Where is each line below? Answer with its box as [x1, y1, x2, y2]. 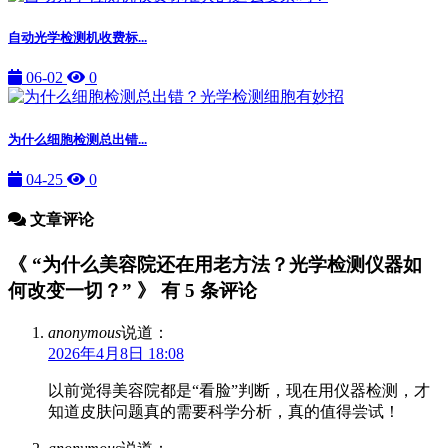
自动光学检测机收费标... [8, 30, 147, 46]
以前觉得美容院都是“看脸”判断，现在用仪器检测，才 [48, 381, 430, 399]
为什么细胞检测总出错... [8, 131, 147, 147]
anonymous [48, 323, 121, 341]
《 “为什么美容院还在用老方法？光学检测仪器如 [8, 254, 422, 276]
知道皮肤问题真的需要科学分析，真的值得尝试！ [48, 402, 400, 420]
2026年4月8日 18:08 [48, 344, 184, 362]
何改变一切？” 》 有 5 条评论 [8, 280, 257, 302]
